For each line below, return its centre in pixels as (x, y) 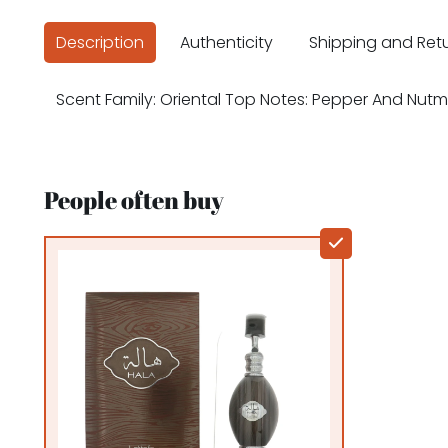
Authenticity (226, 43)
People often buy (134, 200)
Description (100, 43)
